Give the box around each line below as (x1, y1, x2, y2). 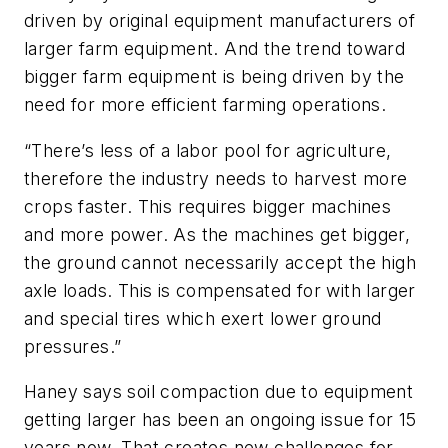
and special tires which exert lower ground (24, 307, 382, 329)
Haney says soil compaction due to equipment (24, 381, 414, 403)
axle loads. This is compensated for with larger (24, 279, 416, 301)
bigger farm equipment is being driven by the (24, 66, 405, 88)
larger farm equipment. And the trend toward (24, 38, 406, 60)
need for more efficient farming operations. (24, 94, 387, 116)
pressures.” (24, 335, 122, 357)
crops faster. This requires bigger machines (24, 195, 392, 217)
